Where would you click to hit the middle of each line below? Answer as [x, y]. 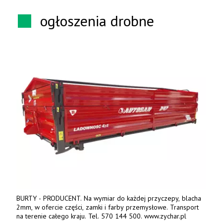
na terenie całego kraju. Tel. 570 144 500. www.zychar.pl [101, 216]
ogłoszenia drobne [97, 21]
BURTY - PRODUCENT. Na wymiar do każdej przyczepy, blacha [50, 198]
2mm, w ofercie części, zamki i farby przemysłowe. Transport [108, 207]
